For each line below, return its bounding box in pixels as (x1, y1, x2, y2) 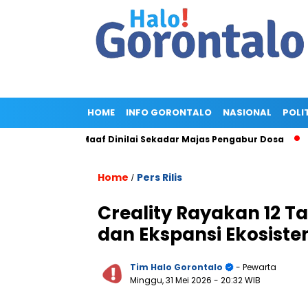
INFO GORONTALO (126, 106, 212, 119)
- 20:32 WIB (214, 274, 261, 286)
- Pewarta (234, 261, 276, 273)
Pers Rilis (137, 170, 182, 184)
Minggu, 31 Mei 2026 (130, 274, 214, 286)
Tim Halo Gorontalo (130, 261, 223, 273)
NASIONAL (223, 106, 272, 119)
